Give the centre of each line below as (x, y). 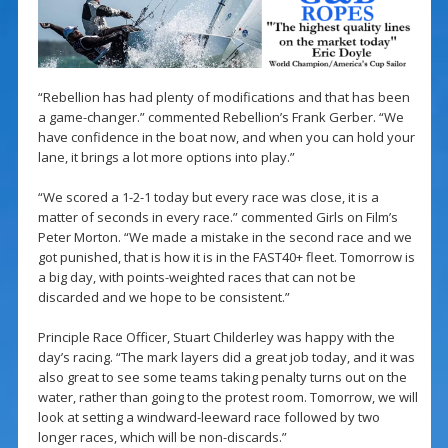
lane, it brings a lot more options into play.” (166, 157)
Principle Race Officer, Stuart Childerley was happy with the (216, 337)
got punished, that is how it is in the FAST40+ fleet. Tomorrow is (226, 257)
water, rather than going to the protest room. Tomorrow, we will (227, 397)
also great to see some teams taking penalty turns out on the (222, 377)
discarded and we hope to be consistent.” (163, 297)
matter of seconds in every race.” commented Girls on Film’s (217, 217)
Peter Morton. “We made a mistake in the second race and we (224, 237)
